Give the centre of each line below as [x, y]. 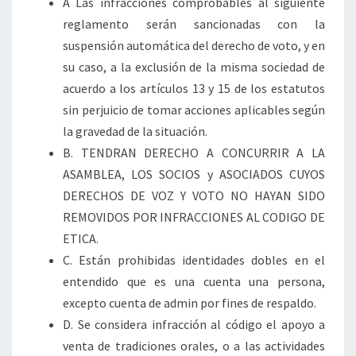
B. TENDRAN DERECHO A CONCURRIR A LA [194, 153]
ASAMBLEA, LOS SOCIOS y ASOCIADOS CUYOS [194, 174]
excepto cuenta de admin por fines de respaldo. [190, 303]
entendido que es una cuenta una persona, [194, 281]
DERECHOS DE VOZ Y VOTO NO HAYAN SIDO [194, 195]
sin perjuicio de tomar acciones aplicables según [194, 110]
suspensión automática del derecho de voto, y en [194, 45]
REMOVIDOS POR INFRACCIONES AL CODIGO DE [194, 217]
